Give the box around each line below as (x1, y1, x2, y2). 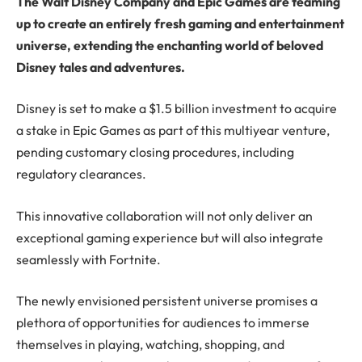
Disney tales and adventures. (16, 58, 185, 75)
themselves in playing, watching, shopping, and (16, 336, 284, 353)
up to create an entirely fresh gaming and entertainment (16, 15, 344, 32)
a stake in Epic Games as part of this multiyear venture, (16, 122, 330, 139)
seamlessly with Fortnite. (16, 250, 161, 267)
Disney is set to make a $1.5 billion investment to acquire (16, 100, 337, 117)
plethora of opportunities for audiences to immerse (16, 314, 309, 331)
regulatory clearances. (16, 166, 146, 183)
